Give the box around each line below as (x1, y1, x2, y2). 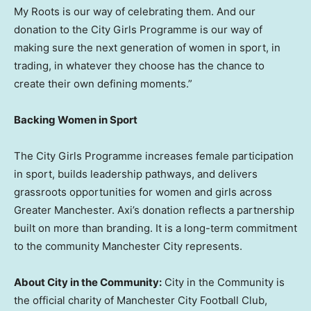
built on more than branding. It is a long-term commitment (14, 221, 297, 235)
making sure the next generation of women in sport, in (14, 41, 280, 55)
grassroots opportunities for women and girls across (14, 185, 272, 199)
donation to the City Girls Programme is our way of (14, 23, 262, 37)
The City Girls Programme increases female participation (14, 149, 294, 163)
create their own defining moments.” (14, 77, 192, 91)
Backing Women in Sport (14, 113, 137, 127)
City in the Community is (162, 276, 285, 289)
